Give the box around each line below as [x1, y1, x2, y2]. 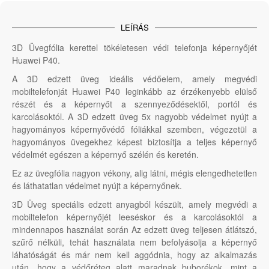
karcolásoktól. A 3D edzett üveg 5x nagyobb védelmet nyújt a [12, 110, 257, 123]
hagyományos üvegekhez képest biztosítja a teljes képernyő [12, 136, 257, 148]
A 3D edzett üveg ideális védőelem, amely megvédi [12, 73, 257, 85]
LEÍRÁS [120, 22, 149, 34]
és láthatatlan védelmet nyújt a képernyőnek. [12, 180, 182, 192]
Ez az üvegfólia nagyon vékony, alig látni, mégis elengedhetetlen [12, 167, 257, 180]
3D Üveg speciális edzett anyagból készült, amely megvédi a [12, 198, 257, 211]
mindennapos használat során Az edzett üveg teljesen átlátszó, [12, 223, 257, 236]
